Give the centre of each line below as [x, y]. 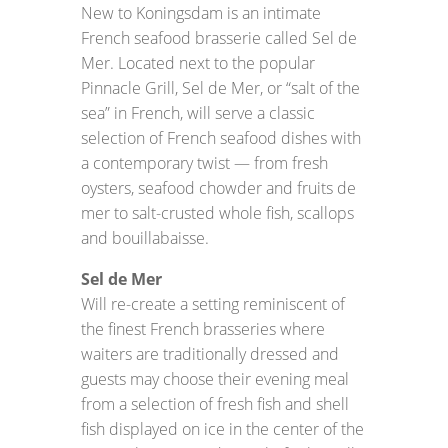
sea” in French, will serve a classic [197, 113]
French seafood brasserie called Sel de [218, 38]
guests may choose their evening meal [214, 379]
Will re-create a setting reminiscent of [212, 304]
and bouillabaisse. [144, 238]
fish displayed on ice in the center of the [222, 429]
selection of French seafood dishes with [220, 138]
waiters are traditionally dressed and [209, 354]
